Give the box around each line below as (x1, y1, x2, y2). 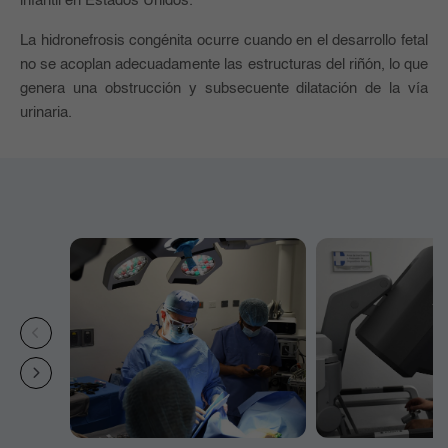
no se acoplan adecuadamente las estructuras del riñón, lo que (20, 57, 428, 72)
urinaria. (20, 105, 72, 120)
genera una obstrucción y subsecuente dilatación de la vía (20, 81, 428, 96)
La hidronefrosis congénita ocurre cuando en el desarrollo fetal (20, 33, 428, 48)
